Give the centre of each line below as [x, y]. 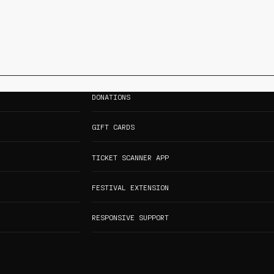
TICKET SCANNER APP [130, 157]
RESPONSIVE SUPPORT [130, 217]
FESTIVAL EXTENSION [130, 187]
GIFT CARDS [113, 127]
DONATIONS [111, 96]
